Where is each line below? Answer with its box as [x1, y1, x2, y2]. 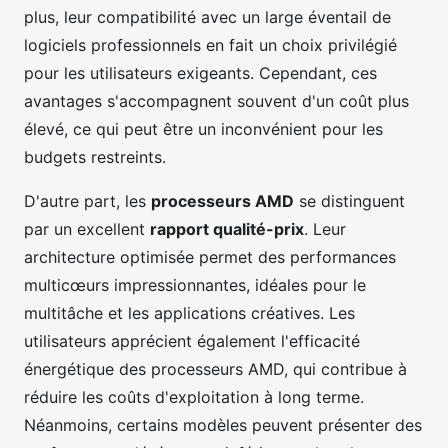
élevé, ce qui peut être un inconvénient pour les [24, 119, 383, 140]
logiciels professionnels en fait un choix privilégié [24, 35, 397, 56]
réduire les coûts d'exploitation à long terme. [24, 387, 364, 408]
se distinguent [294, 191, 405, 212]
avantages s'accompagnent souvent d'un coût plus [24, 91, 409, 112]
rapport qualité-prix [150, 219, 304, 240]
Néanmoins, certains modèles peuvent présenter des [24, 415, 422, 436]
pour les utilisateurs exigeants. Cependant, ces [24, 63, 377, 84]
